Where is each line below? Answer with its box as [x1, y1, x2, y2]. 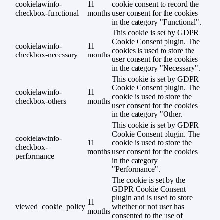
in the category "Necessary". [112, 63, 200, 72]
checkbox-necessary [15, 50, 78, 59]
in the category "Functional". [112, 17, 201, 26]
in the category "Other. [112, 110, 182, 118]
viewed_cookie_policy [15, 202, 85, 211]
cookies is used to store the [112, 46, 194, 55]
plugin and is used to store [112, 193, 192, 202]
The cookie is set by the [112, 175, 185, 184]
